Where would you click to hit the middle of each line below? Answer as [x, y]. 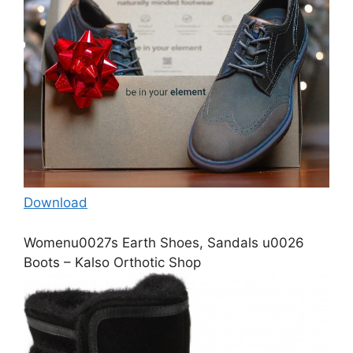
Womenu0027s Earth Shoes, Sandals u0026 [164, 242]
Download [56, 203]
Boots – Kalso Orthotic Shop [112, 262]
